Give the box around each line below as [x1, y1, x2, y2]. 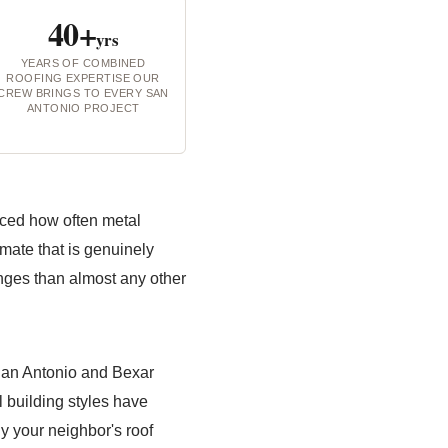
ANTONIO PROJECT [26, 102, 140, 114]
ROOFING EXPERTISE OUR [6, 72, 160, 84]
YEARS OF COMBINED [20, 57, 146, 69]
